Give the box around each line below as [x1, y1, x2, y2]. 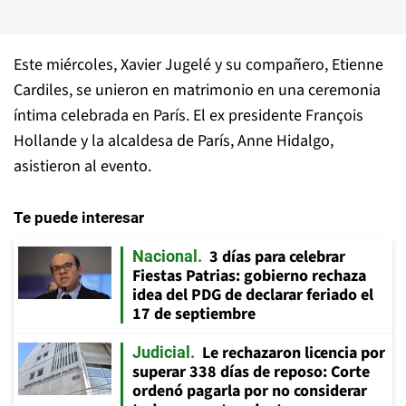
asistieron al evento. [14, 155, 151, 178]
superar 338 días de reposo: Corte [132, 361, 370, 383]
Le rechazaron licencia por [202, 342, 385, 364]
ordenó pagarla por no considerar [132, 380, 367, 402]
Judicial [132, 343, 190, 362]
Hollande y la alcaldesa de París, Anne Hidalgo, [14, 130, 333, 152]
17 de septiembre [132, 303, 256, 325]
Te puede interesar [14, 208, 144, 227]
